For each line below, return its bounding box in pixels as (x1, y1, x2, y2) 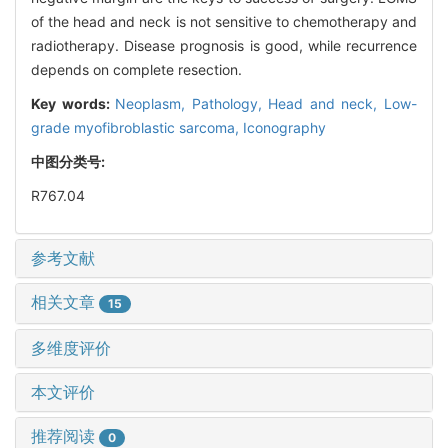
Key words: (31, 94, 116, 112)
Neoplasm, (115, 94, 192, 112)
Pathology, (191, 94, 269, 112)
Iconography (243, 118, 326, 136)
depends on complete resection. (31, 60, 242, 78)
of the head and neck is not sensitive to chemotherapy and (31, 12, 417, 30)
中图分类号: (31, 152, 108, 170)
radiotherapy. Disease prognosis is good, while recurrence (31, 36, 417, 54)
